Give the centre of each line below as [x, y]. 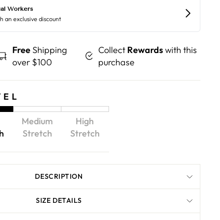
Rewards [145, 50]
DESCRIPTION [59, 176]
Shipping [50, 50]
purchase [117, 62]
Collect [113, 50]
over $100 [32, 62]
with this [180, 50]
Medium [37, 121]
